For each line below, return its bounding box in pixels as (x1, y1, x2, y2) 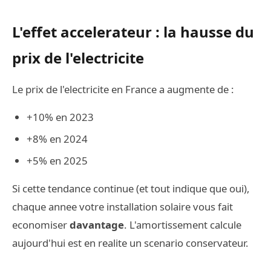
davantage (70, 218, 124, 232)
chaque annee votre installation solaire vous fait (12, 200, 233, 214)
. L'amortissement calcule (124, 218, 241, 232)
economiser (12, 218, 70, 232)
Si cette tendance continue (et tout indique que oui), (12, 181, 250, 195)
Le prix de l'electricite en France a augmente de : (12, 82, 234, 96)
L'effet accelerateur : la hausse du (12, 22, 254, 42)
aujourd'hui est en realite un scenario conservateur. (12, 236, 249, 250)
